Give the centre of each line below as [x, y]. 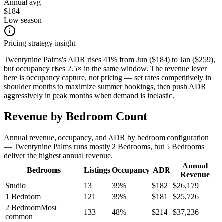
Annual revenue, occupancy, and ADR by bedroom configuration [106, 137]
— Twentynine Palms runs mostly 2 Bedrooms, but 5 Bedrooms [104, 146]
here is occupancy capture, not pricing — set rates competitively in [108, 77]
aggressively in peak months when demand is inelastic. [89, 95]
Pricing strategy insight [40, 43]
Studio [16, 185]
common [19, 216]
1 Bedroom [23, 196]
